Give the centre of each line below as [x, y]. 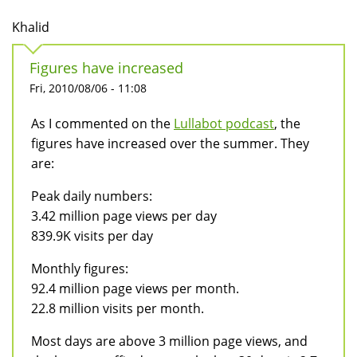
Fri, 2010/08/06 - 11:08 [88, 88]
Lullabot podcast [224, 124]
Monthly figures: [80, 269]
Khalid [31, 27]
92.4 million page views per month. [135, 289]
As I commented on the [102, 124]
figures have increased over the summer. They [170, 144]
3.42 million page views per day [124, 216]
